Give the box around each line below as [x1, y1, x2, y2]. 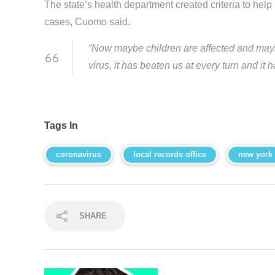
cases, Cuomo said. [44, 17, 130, 28]
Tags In [44, 120, 78, 131]
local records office [133, 150, 206, 160]
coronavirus [56, 150, 101, 160]
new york [238, 150, 273, 160]
